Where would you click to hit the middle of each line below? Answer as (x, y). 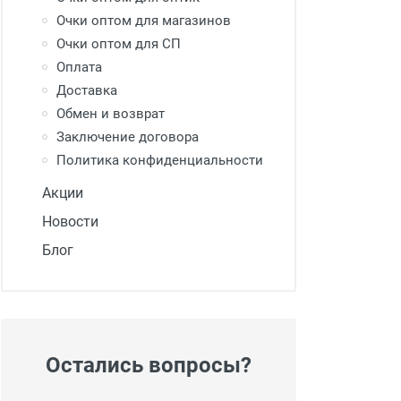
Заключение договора (128, 137)
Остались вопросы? (149, 365)
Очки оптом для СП (119, 44)
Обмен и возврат (111, 114)
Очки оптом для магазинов (144, 21)
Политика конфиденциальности (160, 160)
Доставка (87, 90)
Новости (70, 222)
